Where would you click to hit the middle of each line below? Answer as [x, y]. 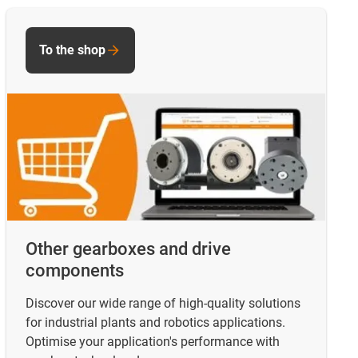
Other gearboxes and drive [128, 249]
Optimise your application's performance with [153, 341]
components [75, 270]
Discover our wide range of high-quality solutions [163, 303]
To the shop [72, 50]
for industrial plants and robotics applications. [155, 322]
